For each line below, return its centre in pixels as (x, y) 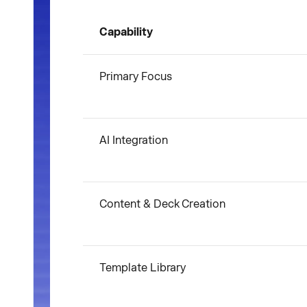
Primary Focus (136, 76)
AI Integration (134, 140)
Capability (126, 32)
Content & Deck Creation (162, 204)
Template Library (143, 268)
